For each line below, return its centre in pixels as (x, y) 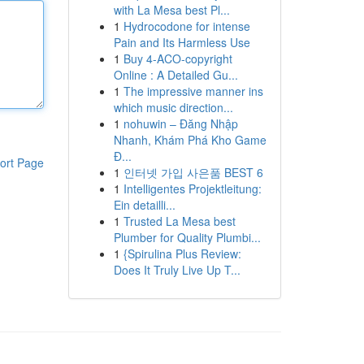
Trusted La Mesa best (179, 221)
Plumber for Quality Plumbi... (187, 237)
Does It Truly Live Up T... (177, 270)
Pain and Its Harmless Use (182, 42)
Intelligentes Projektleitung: (192, 188)
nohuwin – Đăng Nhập (180, 123)
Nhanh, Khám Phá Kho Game (190, 140)
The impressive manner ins (193, 91)
